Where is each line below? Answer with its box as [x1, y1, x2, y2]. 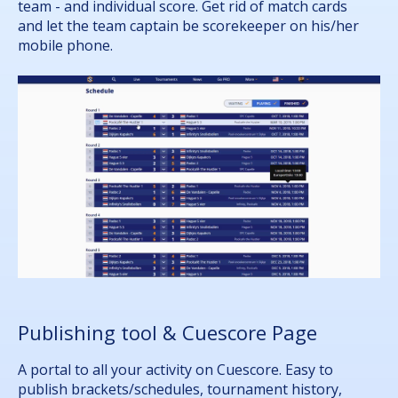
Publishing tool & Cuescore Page [18, 318, 317, 346]
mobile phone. [18, 36, 113, 56]
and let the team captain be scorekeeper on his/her [18, 16, 359, 36]
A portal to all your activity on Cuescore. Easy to [18, 359, 333, 379]
